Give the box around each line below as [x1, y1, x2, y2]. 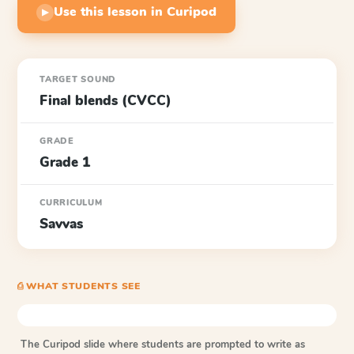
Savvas [40, 215, 83, 233]
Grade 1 [40, 153, 90, 171]
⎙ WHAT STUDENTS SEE [17, 280, 141, 292]
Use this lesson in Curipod [54, 3, 217, 21]
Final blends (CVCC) [40, 92, 171, 110]
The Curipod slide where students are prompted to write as [21, 337, 305, 352]
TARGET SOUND [40, 73, 117, 85]
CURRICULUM [40, 197, 103, 209]
